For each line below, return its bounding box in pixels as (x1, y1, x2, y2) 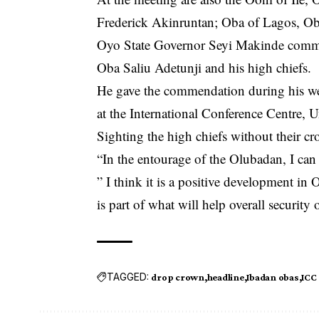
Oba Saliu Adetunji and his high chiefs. (97, 58, 312, 76)
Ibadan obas (246, 271, 299, 283)
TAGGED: (107, 271, 150, 283)
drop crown (151, 271, 204, 283)
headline (206, 271, 244, 283)
